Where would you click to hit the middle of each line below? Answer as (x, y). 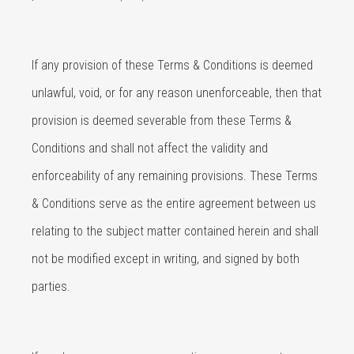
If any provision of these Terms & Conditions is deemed (172, 65)
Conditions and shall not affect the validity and (150, 148)
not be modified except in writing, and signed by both (166, 259)
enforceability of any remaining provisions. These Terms (175, 176)
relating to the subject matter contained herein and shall (175, 231)
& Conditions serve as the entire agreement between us (174, 203)
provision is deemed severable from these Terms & (162, 121)
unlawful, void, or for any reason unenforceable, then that (177, 93)
